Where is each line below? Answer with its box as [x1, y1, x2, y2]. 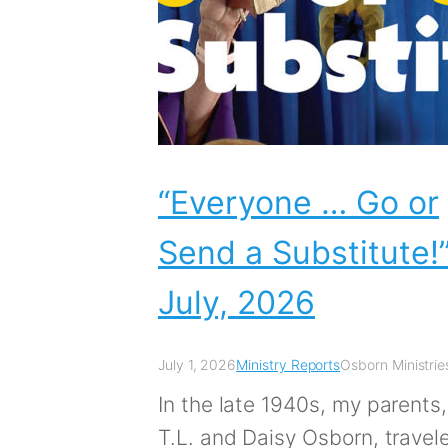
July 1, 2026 [158, 356, 237, 374]
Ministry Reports [236, 356, 341, 374]
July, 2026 [158, 282, 315, 322]
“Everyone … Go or [158, 182, 439, 222]
